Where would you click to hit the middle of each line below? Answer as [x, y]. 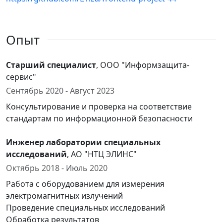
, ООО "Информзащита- [143, 65]
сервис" [21, 77]
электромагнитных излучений [64, 196]
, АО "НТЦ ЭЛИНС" [102, 154]
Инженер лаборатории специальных [83, 142]
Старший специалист [51, 65]
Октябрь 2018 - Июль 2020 [57, 168]
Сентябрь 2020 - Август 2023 [60, 91]
